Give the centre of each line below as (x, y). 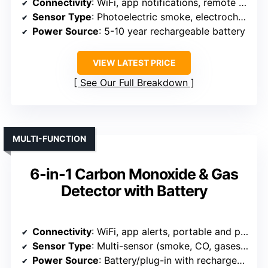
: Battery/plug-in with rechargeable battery (168, 261)
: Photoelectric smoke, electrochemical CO (165, 17)
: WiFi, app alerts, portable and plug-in (166, 232)
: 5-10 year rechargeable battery (172, 31)
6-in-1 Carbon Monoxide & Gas (134, 174)
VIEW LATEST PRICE (134, 63)
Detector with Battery (134, 191)
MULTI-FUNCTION (49, 139)
